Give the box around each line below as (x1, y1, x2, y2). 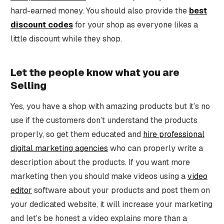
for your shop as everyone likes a (72, 19, 198, 30)
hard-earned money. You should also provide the (10, 5, 189, 16)
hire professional (142, 128, 204, 139)
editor (10, 184, 32, 195)
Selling (10, 78, 46, 92)
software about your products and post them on (31, 184, 210, 195)
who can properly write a (107, 142, 203, 153)
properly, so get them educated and (10, 128, 143, 139)
